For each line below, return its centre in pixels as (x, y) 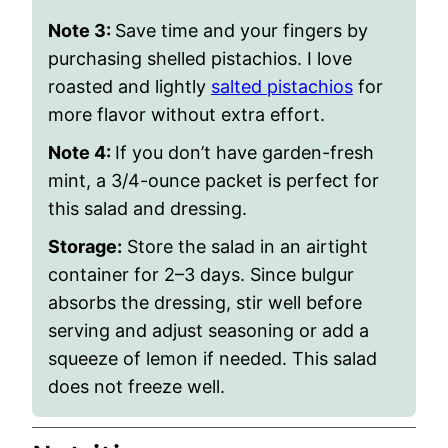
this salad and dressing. (147, 208)
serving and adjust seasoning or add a (208, 330)
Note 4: (81, 152)
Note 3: (81, 30)
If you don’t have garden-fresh (244, 152)
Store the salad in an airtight (245, 246)
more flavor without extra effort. (186, 114)
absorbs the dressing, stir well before (205, 302)
